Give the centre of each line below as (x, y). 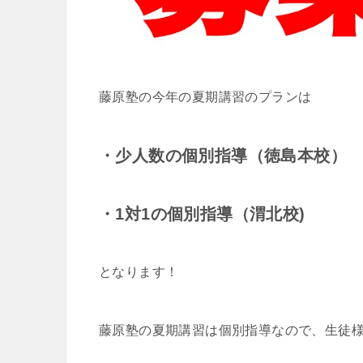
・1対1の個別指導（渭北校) (202, 214)
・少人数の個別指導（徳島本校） (223, 156)
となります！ (139, 272)
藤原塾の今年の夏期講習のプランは (205, 97)
